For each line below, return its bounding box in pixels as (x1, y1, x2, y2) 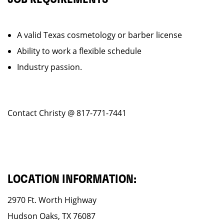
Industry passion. (17, 61, 82, 72)
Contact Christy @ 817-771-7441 (7, 107, 128, 118)
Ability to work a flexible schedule (17, 45, 141, 56)
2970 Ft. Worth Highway (7, 194, 96, 205)
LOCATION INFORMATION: (7, 173, 136, 185)
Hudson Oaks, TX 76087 (7, 210, 95, 221)
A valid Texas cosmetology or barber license (17, 29, 182, 40)
